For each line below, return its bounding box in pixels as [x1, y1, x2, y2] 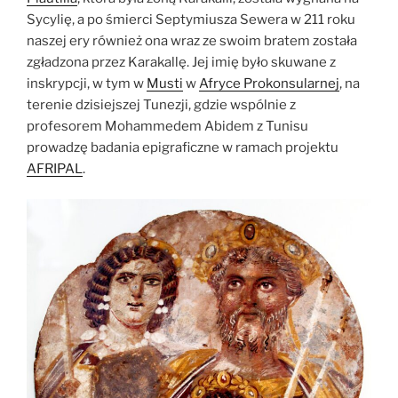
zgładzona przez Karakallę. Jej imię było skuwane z [27, 53, 336, 70]
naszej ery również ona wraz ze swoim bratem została [27, 32, 357, 49]
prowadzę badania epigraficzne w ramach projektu [27, 139, 338, 155]
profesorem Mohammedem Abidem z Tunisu [27, 117, 308, 134]
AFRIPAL [27, 160, 83, 177]
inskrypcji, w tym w [27, 75, 147, 92]
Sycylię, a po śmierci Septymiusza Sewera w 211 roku [27, 11, 355, 28]
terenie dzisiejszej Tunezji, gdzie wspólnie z [27, 96, 296, 113]
